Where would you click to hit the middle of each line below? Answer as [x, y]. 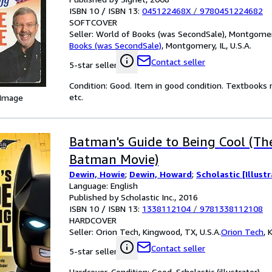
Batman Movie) [114, 159]
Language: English [104, 185]
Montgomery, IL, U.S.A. [209, 45]
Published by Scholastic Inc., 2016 [134, 197]
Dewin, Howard [161, 174]
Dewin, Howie [97, 174]
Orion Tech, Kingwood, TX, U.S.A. [158, 232]
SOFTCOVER [93, 22]
